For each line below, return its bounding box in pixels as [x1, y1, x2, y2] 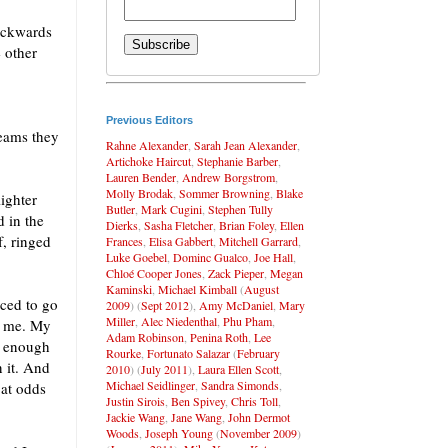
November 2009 [220, 424, 297, 441]
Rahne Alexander [106, 136, 188, 153]
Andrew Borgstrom [182, 168, 275, 185]
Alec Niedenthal [141, 312, 217, 329]
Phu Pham [223, 312, 272, 329]
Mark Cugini [141, 200, 202, 217]
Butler [106, 200, 135, 217]
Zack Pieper [208, 264, 264, 281]
